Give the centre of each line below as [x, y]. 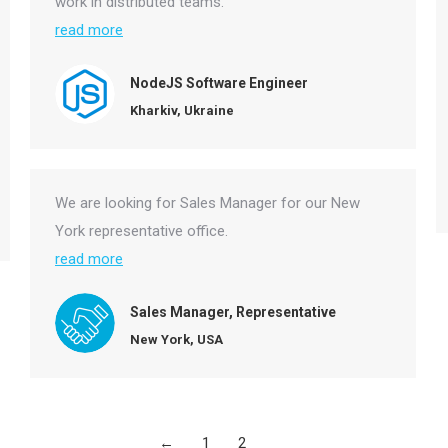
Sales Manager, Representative [233, 311]
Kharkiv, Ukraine [182, 110]
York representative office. [141, 231]
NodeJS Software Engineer [219, 82]
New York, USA [176, 339]
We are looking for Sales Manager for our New [207, 203]
